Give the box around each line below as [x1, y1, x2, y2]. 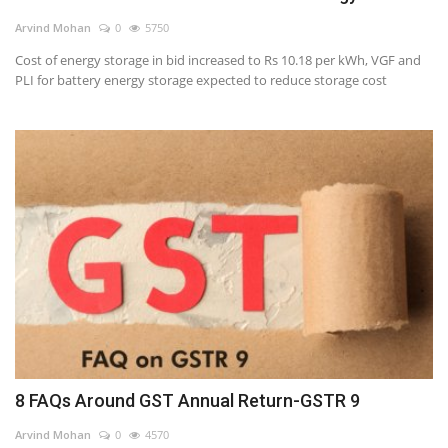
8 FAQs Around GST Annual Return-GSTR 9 [15, 389, 360, 411]
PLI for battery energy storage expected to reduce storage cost [15, 71, 387, 90]
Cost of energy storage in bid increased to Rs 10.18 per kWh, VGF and [15, 51, 421, 70]
